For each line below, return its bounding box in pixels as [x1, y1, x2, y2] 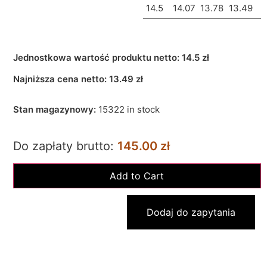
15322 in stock [98, 104, 160, 116]
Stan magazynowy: [13, 104, 98, 116]
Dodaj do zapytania [146, 206, 235, 218]
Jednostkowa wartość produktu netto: [13, 52, 182, 63]
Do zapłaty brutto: [13, 138, 117, 153]
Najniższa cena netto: [13, 73, 109, 85]
